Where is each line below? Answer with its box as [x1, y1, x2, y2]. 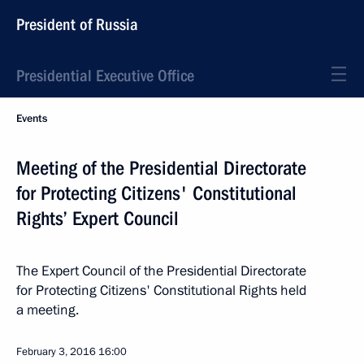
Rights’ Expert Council [16, 207, 179, 230]
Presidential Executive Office [16, 66, 194, 85]
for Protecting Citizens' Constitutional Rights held [16, 281, 306, 300]
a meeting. [16, 301, 79, 319]
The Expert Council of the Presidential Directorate [16, 262, 306, 280]
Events [16, 111, 47, 126]
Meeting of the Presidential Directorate [16, 157, 306, 180]
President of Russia [16, 15, 138, 34]
